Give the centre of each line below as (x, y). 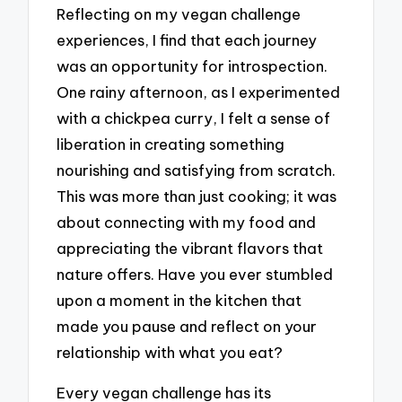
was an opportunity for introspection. (192, 66)
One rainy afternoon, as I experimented (199, 92)
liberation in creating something (171, 144)
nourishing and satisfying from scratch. (197, 170)
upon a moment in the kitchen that (179, 301)
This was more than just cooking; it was (197, 197)
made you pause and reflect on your (187, 327)
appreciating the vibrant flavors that (190, 249)
